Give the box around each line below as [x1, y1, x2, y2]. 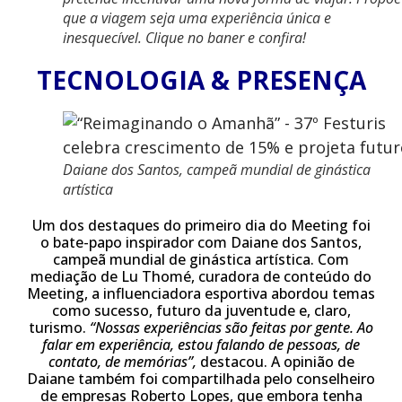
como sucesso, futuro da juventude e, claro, [51, 301, 351, 320]
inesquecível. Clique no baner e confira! [63, 28, 306, 48]
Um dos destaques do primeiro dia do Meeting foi [31, 215, 371, 235]
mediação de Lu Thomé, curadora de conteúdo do [31, 267, 371, 286]
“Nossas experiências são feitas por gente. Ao [90, 318, 373, 337]
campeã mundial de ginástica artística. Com [53, 249, 349, 269]
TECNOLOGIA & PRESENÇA [36, 63, 366, 97]
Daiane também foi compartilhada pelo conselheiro [27, 369, 375, 389]
